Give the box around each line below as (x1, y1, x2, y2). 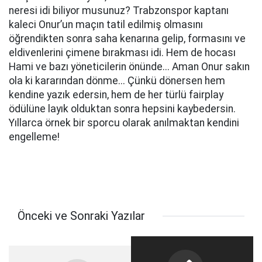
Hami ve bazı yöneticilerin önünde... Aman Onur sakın (9, 61, 250, 73)
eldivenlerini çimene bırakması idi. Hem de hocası (9, 47, 236, 58)
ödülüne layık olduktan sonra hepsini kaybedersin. (9, 103, 236, 115)
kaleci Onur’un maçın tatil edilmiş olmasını (9, 19, 203, 30)
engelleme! (9, 131, 60, 143)
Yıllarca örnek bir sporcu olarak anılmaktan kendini (9, 117, 239, 129)
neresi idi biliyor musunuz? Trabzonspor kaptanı (9, 5, 229, 16)
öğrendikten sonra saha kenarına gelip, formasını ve (9, 33, 246, 44)
